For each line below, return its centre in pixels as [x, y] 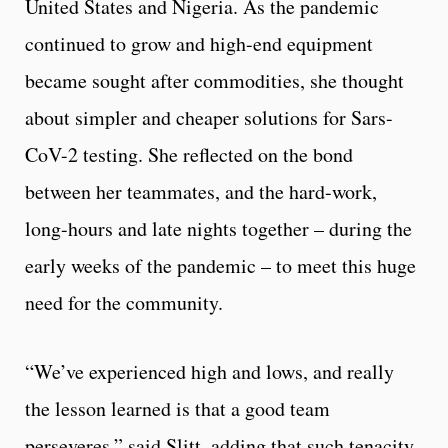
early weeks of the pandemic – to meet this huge [220, 265]
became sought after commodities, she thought [214, 80]
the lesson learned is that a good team [177, 408]
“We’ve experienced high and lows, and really [209, 371]
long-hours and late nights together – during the [218, 228]
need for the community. [124, 302]
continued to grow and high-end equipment [199, 43]
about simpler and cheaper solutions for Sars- [209, 117]
